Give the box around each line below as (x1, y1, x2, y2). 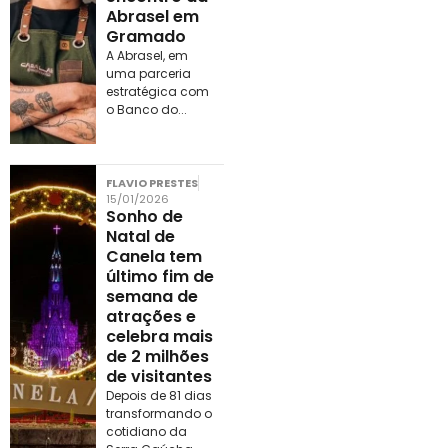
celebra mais (105, 324, 213, 348)
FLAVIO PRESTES (105, 174, 198, 191)
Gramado (105, 25, 186, 49)
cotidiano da (105, 422, 187, 440)
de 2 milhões (105, 344, 209, 368)
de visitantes (105, 364, 212, 388)
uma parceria (105, 65, 191, 83)
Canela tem (105, 244, 202, 268)
